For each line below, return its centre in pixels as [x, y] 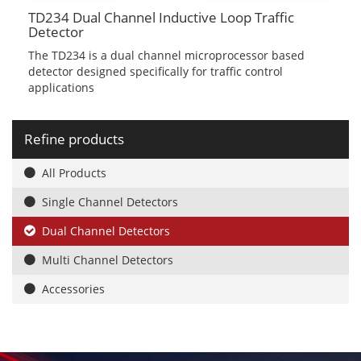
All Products [74, 173]
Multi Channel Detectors [108, 260]
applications [61, 88]
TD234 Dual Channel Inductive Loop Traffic [161, 18]
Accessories [73, 289]
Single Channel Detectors [110, 202]
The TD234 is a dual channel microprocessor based [166, 56]
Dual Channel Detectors [106, 231]
